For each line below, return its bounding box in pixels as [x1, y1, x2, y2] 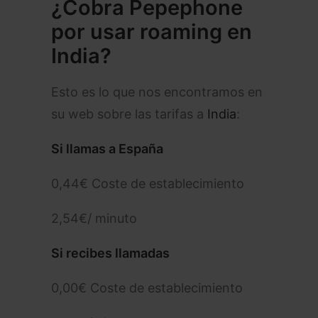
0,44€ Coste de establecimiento [51, 176, 244, 191]
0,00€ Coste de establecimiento [51, 280, 243, 295]
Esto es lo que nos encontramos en [51, 84, 263, 99]
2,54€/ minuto [51, 211, 137, 226]
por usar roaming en [51, 19, 252, 44]
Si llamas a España [51, 141, 163, 156]
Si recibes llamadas [51, 246, 170, 261]
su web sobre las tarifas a [51, 106, 207, 121]
